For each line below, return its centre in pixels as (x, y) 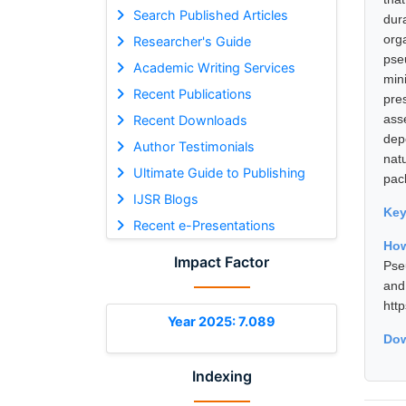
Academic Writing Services (214, 67)
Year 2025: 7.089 (222, 321)
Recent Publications (192, 93)
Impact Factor (222, 261)
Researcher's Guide (192, 41)
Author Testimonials (193, 146)
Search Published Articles (210, 14)
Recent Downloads (190, 120)
